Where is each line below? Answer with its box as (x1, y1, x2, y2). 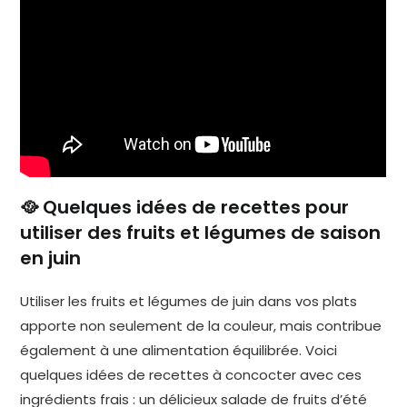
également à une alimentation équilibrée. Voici (20, 341, 338, 361)
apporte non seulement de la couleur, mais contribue (20, 316, 382, 336)
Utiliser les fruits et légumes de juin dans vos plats (20, 292, 358, 312)
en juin (20, 245, 82, 272)
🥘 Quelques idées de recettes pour (20, 194, 350, 221)
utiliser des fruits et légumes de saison (20, 220, 382, 246)
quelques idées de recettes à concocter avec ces (20, 365, 362, 385)
